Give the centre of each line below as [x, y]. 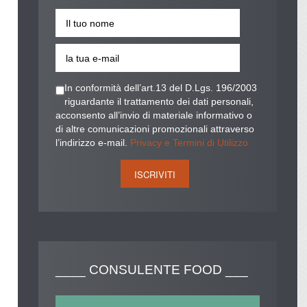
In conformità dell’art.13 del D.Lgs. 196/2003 [161, 88]
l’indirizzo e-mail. [93, 143]
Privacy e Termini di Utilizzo [189, 143]
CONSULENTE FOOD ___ [169, 270]
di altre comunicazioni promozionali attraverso [155, 130]
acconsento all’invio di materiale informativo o [154, 116]
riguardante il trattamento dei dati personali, [159, 102]
